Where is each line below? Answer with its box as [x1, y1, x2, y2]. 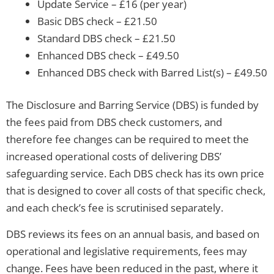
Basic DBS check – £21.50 [37, 13, 157, 28]
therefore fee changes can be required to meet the [6, 132, 249, 147]
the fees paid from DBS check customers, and [6, 115, 222, 130]
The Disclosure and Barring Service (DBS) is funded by [6, 98, 259, 113]
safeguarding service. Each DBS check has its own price [6, 166, 264, 181]
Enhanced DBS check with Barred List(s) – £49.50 [37, 65, 267, 80]
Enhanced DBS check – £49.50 [37, 48, 179, 62]
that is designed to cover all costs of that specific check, [6, 183, 265, 198]
